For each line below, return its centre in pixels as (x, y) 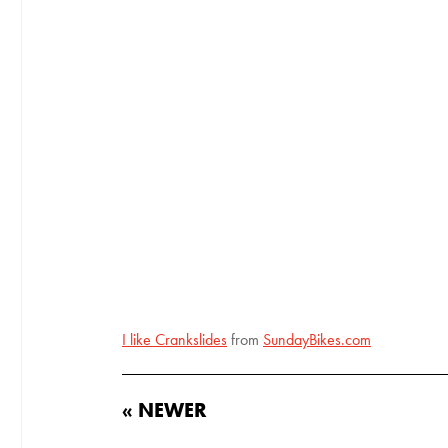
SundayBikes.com (317, 339)
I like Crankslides (174, 339)
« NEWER (164, 409)
